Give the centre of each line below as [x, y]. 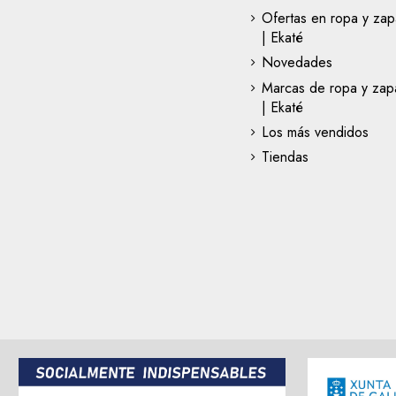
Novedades [297, 63]
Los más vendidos [315, 133]
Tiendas [285, 157]
